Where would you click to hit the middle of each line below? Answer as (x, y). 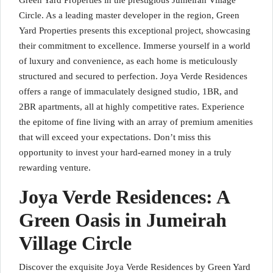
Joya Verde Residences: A (124, 197)
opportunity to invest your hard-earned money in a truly (125, 152)
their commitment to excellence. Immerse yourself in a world (135, 46)
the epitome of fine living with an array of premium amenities (136, 122)
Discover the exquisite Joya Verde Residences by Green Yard (135, 267)
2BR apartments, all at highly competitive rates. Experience (132, 107)
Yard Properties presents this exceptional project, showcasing (135, 30)
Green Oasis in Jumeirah (123, 220)
